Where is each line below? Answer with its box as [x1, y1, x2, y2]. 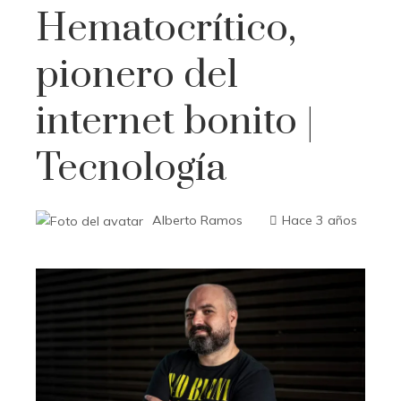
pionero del [36, 51, 238, 99]
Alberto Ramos [152, 212, 243, 228]
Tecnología [36, 144, 226, 192]
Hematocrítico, [36, 4, 296, 53]
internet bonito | [36, 98, 314, 146]
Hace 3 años [282, 212, 357, 228]
